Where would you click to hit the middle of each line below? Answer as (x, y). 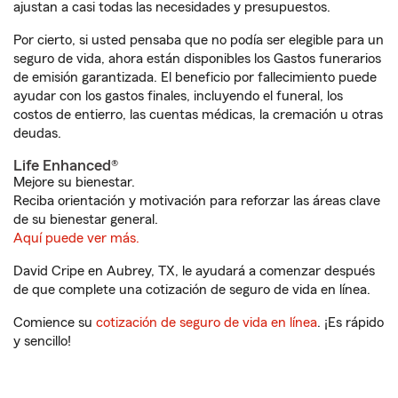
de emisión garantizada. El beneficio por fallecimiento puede (195, 77)
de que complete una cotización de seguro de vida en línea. (192, 290)
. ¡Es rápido (350, 322)
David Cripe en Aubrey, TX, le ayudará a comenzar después (194, 271)
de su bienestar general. (86, 219)
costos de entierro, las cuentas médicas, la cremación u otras (198, 115)
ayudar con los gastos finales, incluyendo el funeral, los (178, 96)
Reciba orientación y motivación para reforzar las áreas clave (197, 201)
